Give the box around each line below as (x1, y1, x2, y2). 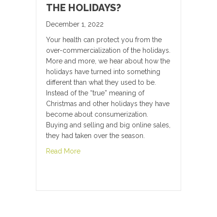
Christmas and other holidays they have (46, 100, 170, 108)
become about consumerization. (46, 110, 148, 119)
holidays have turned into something (46, 68, 160, 76)
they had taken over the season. (46, 132, 145, 140)
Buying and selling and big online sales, (46, 121, 170, 129)
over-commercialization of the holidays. (46, 46, 170, 55)
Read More (46, 147, 80, 155)
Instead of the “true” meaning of (46, 89, 144, 97)
